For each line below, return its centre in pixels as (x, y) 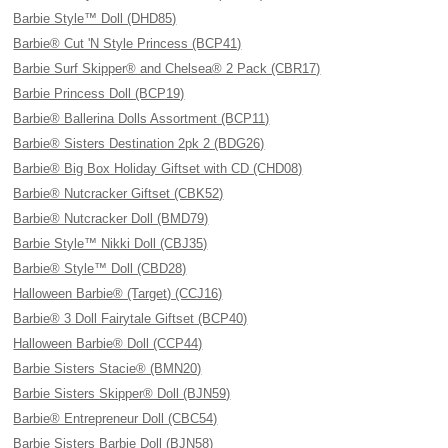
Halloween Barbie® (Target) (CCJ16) (118, 293)
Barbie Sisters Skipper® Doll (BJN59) (122, 393)
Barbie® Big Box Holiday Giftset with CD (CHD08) (158, 168)
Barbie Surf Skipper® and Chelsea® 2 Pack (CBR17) (167, 68)
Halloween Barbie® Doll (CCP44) (108, 343)
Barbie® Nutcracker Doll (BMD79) (111, 218)
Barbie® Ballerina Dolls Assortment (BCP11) (141, 118)
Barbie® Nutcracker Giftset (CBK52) (118, 193)
